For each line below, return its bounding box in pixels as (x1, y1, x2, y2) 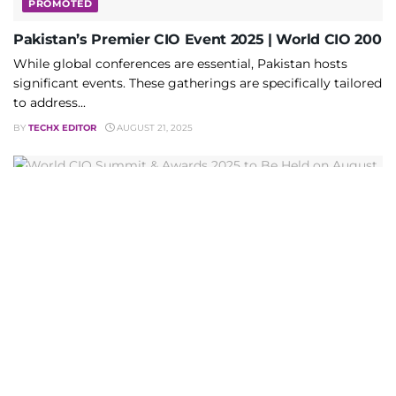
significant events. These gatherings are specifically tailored (13, 74, 382, 91)
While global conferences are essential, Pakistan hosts (13, 55, 347, 72)
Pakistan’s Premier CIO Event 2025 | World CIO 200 (13, 30, 382, 48)
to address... (13, 94, 86, 110)
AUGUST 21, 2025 (114, 121, 193, 133)
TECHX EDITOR (28, 121, 96, 133)
